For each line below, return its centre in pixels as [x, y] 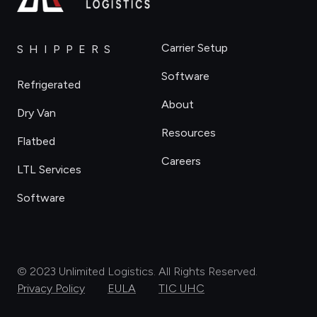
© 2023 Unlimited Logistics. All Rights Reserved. [137, 271]
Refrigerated [49, 84]
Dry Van [36, 113]
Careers [181, 161]
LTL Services [49, 169]
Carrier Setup [195, 47]
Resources [189, 132]
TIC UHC [181, 288]
